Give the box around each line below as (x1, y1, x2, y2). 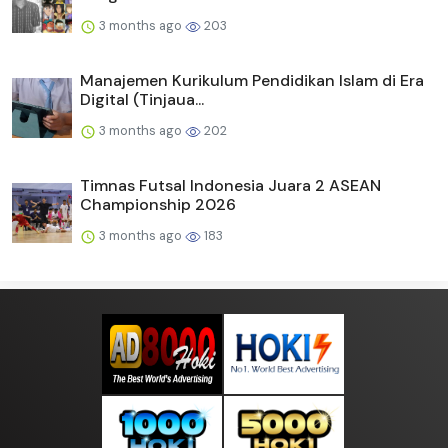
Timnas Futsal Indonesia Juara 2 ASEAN (80, 175, 381, 197)
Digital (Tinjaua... (80, 89, 204, 111)
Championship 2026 (80, 194, 236, 216)
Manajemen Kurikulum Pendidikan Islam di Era (80, 70, 424, 92)
